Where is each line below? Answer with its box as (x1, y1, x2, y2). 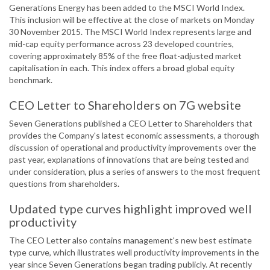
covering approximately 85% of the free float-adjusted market (9, 51, 242, 61)
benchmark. (9, 75, 52, 86)
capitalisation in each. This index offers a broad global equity (9, 63, 234, 74)
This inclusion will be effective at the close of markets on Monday (9, 14, 254, 25)
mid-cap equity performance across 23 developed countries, (9, 39, 234, 49)
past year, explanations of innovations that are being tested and (9, 154, 249, 165)
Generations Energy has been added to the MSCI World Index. (9, 2, 245, 13)
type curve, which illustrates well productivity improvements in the (9, 247, 259, 258)
